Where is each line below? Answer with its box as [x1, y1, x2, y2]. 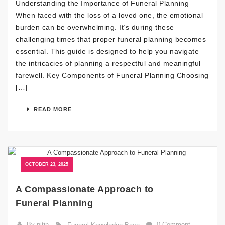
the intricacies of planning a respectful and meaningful [16, 59, 201, 68]
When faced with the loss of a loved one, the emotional [16, 11, 203, 20]
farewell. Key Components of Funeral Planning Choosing [16, 71, 209, 80]
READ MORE [32, 106, 72, 113]
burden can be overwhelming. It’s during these [16, 23, 174, 32]
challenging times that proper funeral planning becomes [16, 35, 206, 44]
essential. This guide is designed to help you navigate [16, 47, 199, 56]
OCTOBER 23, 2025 [25, 162, 68, 167]
